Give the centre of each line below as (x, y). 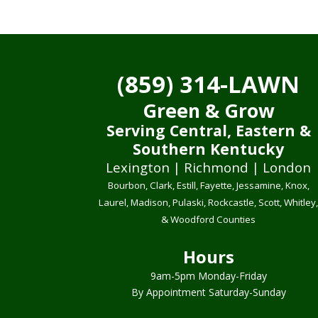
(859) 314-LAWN (209, 84)
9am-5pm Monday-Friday (208, 276)
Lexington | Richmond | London (209, 167)
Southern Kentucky (209, 148)
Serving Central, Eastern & (208, 130)
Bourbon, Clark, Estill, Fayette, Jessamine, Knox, (208, 185)
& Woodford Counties (209, 219)
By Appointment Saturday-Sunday (208, 292)
